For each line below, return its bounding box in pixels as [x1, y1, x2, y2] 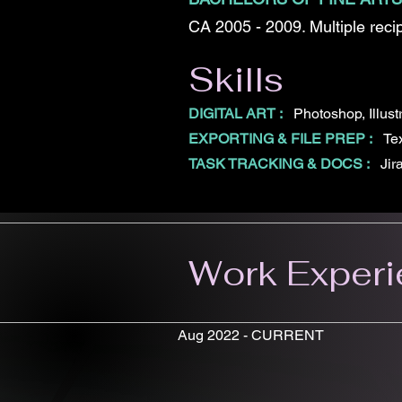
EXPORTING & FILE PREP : [188, 130, 380, 147]
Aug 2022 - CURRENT [178, 327, 324, 344]
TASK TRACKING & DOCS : [188, 155, 373, 172]
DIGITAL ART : [188, 105, 286, 122]
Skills [188, 57, 284, 101]
